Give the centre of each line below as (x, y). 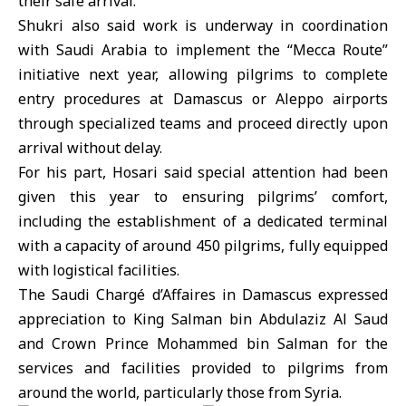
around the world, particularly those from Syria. (180, 392)
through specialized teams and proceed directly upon (203, 123)
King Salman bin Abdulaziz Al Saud (261, 319)
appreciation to (76, 319)
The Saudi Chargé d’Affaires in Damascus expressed (203, 295)
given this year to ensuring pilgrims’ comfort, (203, 197)
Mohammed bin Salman (243, 343)
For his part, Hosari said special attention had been (203, 172)
